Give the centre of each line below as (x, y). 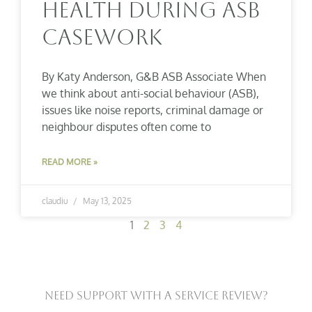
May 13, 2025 (106, 201)
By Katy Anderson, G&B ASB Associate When (154, 77)
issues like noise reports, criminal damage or (153, 110)
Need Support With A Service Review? (156, 296)
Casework (102, 38)
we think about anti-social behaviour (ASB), (150, 94)
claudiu (56, 201)
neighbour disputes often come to (126, 127)
